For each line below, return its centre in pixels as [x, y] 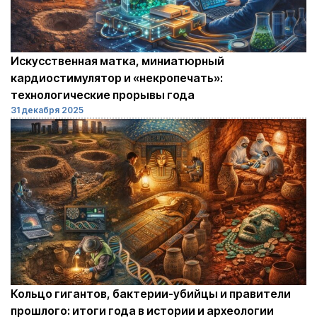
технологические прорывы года [103, 94]
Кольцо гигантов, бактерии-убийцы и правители [151, 293]
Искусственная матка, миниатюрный [117, 60]
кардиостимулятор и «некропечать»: [117, 77]
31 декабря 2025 [47, 110]
